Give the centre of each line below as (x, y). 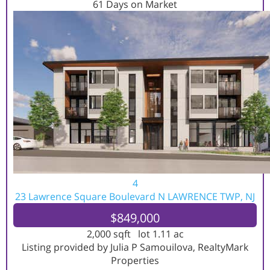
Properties (135, 260)
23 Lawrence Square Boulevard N (91, 196)
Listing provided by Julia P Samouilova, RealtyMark (135, 247)
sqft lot (131, 234)
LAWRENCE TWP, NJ (211, 196)
